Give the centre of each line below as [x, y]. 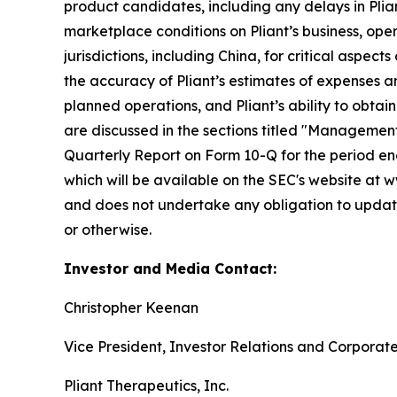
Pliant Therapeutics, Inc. [146, 385]
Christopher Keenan [131, 307]
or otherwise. [108, 229]
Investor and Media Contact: [170, 268]
